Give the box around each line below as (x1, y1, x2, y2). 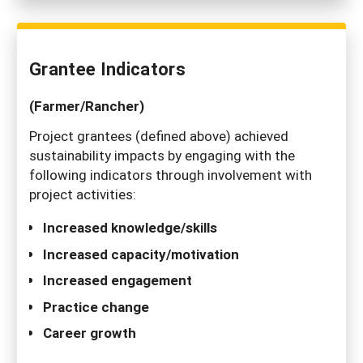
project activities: (29, 185, 136, 203)
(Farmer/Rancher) (29, 96, 144, 116)
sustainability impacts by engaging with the (29, 146, 295, 164)
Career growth (43, 323, 136, 342)
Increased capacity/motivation (43, 244, 239, 263)
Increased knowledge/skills (43, 218, 217, 237)
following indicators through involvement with (29, 165, 312, 184)
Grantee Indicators (29, 57, 186, 81)
